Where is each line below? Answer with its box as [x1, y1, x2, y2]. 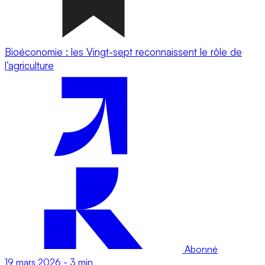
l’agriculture [5, 59, 54, 72]
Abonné [182, 243, 218, 255]
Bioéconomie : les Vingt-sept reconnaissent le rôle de [5, 45, 242, 58]
